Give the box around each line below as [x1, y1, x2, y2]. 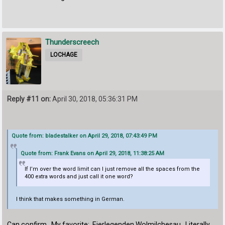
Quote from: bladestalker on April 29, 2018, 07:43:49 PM [12, 133, 158, 140]
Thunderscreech [45, 37, 99, 47]
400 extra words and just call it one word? [25, 173, 134, 180]
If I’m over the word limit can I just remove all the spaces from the [25, 165, 200, 172]
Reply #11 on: [7, 94, 51, 103]
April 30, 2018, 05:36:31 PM [51, 94, 138, 103]
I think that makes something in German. [16, 195, 125, 202]
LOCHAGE [50, 51, 78, 58]
